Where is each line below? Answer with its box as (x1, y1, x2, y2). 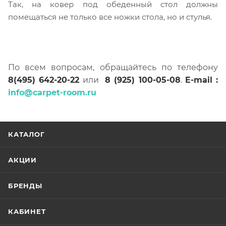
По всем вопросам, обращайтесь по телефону (8, 62, 218, 72)
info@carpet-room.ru (8, 87, 96, 97)
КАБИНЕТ (8, 207, 46, 216)
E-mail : (185, 75, 218, 85)
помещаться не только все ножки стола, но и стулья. (8, 12, 212, 22)
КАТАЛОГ (8, 130, 45, 139)
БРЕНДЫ (8, 182, 42, 190)
